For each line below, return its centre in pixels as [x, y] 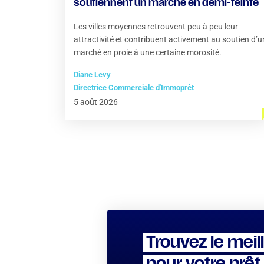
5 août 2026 [96, 102]
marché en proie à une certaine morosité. [148, 52]
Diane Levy [92, 75]
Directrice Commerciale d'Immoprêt [134, 88]
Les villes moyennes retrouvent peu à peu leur [156, 27]
